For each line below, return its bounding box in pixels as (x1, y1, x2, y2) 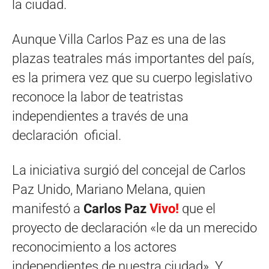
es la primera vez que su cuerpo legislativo (12, 70, 252, 85)
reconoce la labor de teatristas (12, 89, 183, 104)
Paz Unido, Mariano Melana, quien (12, 182, 205, 197)
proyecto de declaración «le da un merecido (12, 220, 257, 235)
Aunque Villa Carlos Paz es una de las (12, 32, 226, 47)
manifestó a (12, 201, 83, 216)
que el (179, 201, 216, 216)
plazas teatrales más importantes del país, (12, 51, 254, 66)
